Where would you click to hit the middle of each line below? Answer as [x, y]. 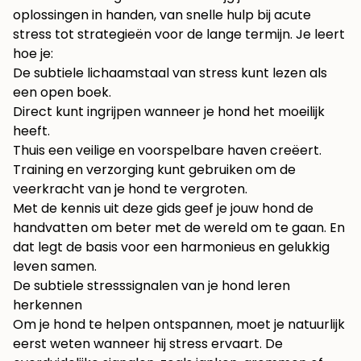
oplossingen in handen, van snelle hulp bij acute [162, 15]
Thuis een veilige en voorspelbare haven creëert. [167, 151]
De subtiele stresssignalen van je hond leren [151, 286]
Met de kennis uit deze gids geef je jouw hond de [163, 209]
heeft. [31, 131]
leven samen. [55, 267]
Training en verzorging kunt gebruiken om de [154, 170]
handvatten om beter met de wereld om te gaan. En [179, 228]
